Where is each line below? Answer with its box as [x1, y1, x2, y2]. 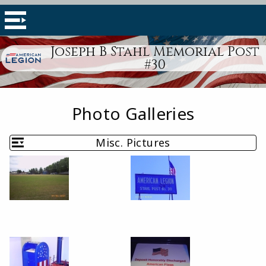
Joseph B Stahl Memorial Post [50, 43, 259, 61]
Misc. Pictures [96, 135, 170, 150]
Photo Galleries [71, 102, 195, 125]
